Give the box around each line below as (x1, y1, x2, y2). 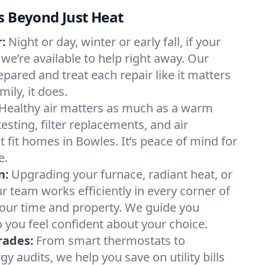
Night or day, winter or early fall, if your (8, 34, 221, 50)
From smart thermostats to (36, 232, 185, 248)
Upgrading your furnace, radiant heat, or (11, 166, 232, 182)
